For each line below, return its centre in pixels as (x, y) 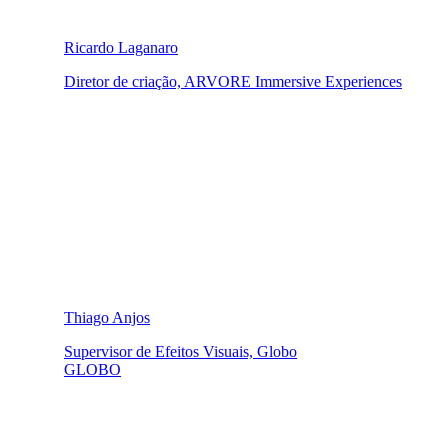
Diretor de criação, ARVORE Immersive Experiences (233, 81)
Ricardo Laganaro (121, 47)
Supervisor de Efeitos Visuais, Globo (180, 351)
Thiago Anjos (107, 317)
